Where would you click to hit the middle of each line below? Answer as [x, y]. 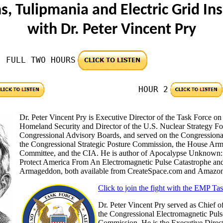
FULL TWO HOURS [41, 60]
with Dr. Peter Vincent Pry [111, 30]
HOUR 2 [153, 89]
